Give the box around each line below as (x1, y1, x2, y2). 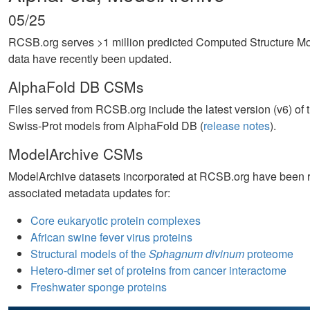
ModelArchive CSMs (8, 143, 143, 165)
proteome (244, 246, 293, 262)
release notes (203, 118, 270, 134)
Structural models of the (30, 246, 149, 262)
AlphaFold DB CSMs (8, 76, 144, 98)
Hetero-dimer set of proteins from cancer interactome (30, 262, 286, 279)
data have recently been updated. (8, 51, 172, 67)
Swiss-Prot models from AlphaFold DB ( (8, 118, 203, 134)
